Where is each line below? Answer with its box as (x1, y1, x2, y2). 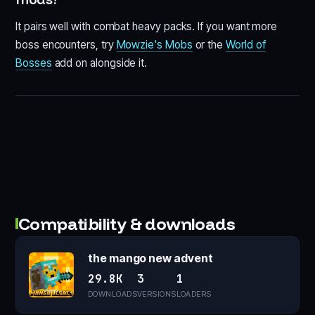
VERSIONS (136, 288, 176, 299)
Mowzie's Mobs (116, 37, 193, 51)
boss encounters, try (15, 37, 117, 51)
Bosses (15, 56, 52, 70)
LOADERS (176, 288, 212, 299)
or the (192, 37, 226, 51)
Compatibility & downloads (18, 212, 235, 234)
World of (226, 37, 266, 51)
